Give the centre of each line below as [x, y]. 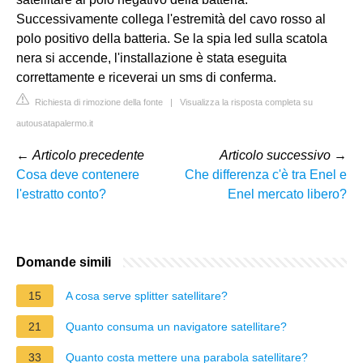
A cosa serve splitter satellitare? [147, 295]
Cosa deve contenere [78, 174]
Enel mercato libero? [287, 194]
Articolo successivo [275, 155]
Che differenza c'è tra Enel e [266, 174]
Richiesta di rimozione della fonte [98, 102]
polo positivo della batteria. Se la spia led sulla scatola [172, 38]
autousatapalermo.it [55, 123]
